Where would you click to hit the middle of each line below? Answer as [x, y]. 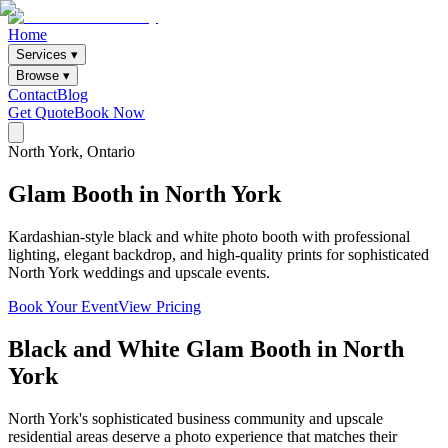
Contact [32, 94]
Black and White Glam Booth [159, 348]
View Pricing [159, 306]
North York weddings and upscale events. [139, 272]
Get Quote [41, 112]
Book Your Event [63, 306]
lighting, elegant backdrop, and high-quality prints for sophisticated [218, 254]
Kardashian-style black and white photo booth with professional [209, 236]
